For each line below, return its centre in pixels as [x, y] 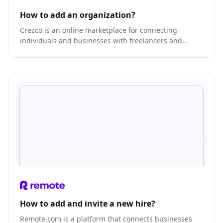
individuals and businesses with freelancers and [101, 41]
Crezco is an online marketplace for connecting [99, 30]
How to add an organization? [78, 15]
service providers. [50, 51]
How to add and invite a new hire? [88, 204]
